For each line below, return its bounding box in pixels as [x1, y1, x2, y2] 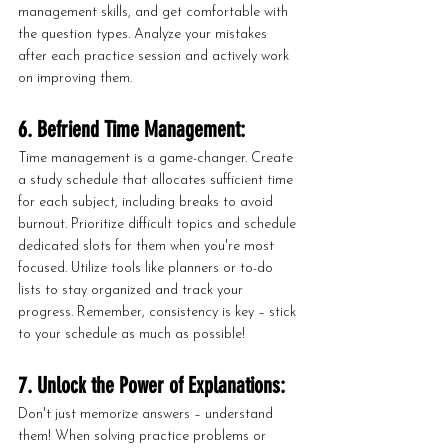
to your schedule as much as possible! [18, 327, 245, 342]
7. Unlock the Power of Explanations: [18, 372, 285, 399]
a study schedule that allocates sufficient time [18, 173, 297, 188]
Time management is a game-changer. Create [18, 151, 297, 166]
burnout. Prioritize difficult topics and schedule [18, 217, 300, 232]
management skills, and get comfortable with [18, 5, 292, 20]
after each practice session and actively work [18, 49, 293, 64]
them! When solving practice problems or [18, 429, 270, 444]
